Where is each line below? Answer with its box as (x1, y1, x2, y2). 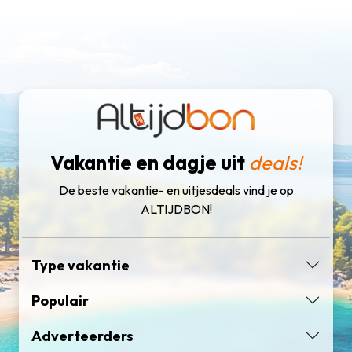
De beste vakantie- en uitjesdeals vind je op (58, 181, 294, 198)
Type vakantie (31, 255, 130, 274)
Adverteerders (31, 326, 134, 345)
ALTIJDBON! (140, 200, 212, 217)
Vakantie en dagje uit (49, 149, 249, 175)
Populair (31, 291, 89, 310)
